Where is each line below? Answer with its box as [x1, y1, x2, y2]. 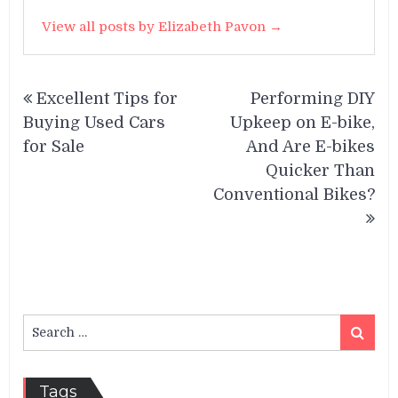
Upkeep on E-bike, [229, 114, 375, 132]
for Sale [23, 138, 85, 156]
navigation [22, 99, 146, 126]
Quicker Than [265, 162, 375, 180]
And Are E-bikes [245, 138, 375, 156]
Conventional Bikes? [212, 186, 375, 204]
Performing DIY [250, 90, 375, 108]
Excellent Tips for [36, 90, 179, 108]
